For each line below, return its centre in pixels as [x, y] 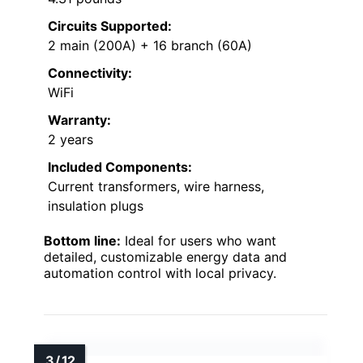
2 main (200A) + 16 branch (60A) [150, 45]
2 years [70, 139]
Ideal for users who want [199, 241]
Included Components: [120, 167]
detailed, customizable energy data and [165, 257]
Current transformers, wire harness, [156, 186]
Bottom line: [82, 241]
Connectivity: [90, 73]
